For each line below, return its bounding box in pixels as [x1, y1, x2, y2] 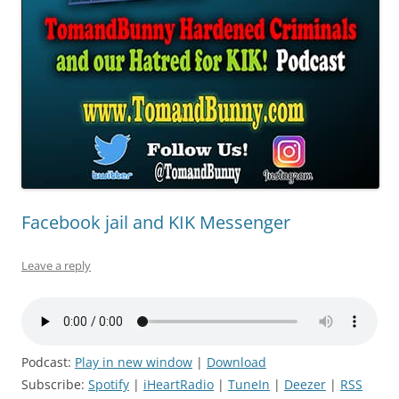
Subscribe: [21, 375, 88, 393]
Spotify [88, 375, 129, 393]
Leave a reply [21, 256, 91, 273]
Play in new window [75, 353, 192, 370]
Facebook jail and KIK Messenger [21, 209, 290, 234]
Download [207, 353, 266, 370]
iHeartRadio [143, 375, 214, 393]
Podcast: [21, 353, 75, 370]
